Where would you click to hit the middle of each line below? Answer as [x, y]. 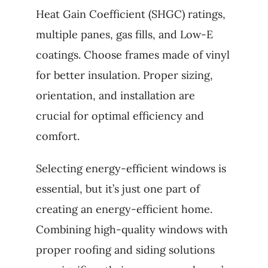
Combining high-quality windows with [132, 229]
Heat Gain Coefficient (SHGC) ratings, [130, 14]
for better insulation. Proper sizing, [124, 75]
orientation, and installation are [115, 95]
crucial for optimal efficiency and [120, 116]
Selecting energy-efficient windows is [131, 168]
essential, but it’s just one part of [118, 189]
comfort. [57, 136]
